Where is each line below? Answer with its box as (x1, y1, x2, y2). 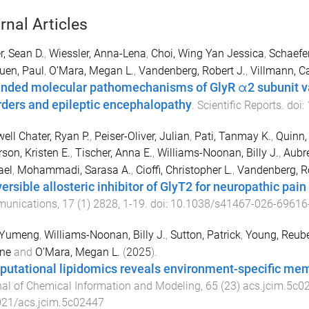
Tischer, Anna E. (74, 146, 152, 159)
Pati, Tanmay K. (194, 129, 271, 143)
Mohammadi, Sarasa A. (17, 163, 131, 177)
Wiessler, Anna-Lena (48, 47, 146, 61)
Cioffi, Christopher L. (135, 163, 232, 177)
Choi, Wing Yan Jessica (150, 47, 264, 61)
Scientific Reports (197, 99, 281, 112)
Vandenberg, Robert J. (138, 64, 246, 78)
